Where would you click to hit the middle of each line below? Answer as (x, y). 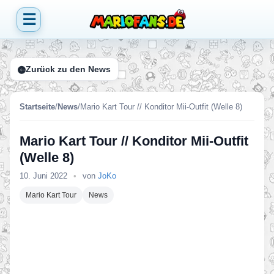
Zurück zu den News (68, 69)
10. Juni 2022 (45, 176)
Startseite (37, 107)
